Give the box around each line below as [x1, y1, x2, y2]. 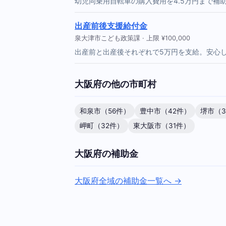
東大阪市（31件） [133, 121, 190, 130]
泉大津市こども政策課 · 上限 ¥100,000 [75, 34, 190, 42]
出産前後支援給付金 [75, 21, 147, 31]
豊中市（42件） [139, 106, 191, 115]
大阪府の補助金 [75, 148, 138, 159]
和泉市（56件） [79, 106, 130, 115]
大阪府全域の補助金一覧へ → [75, 175, 182, 186]
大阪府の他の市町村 [75, 78, 156, 89]
